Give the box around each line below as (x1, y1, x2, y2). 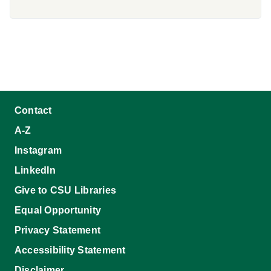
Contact (15, 105, 52, 116)
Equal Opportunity (15, 205, 102, 216)
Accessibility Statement (15, 245, 126, 256)
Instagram (15, 145, 62, 156)
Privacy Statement (15, 225, 101, 236)
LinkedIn (15, 165, 56, 176)
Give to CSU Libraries (15, 185, 117, 196)
